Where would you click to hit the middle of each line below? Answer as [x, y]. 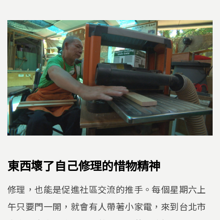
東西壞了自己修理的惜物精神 [84, 165]
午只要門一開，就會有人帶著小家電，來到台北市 [107, 206]
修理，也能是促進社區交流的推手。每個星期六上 [107, 189]
